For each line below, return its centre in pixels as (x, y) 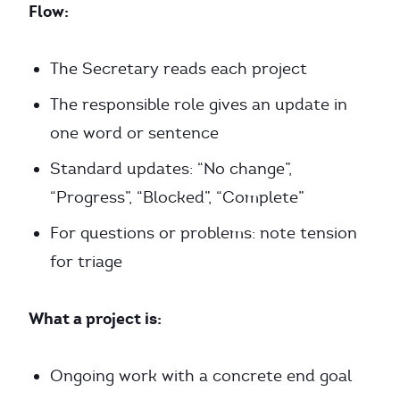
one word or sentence (134, 133)
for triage (86, 262)
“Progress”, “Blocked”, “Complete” (177, 197)
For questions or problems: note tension (204, 233)
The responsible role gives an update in (199, 104)
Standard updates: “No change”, (171, 169)
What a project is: (95, 318)
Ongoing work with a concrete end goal (201, 376)
